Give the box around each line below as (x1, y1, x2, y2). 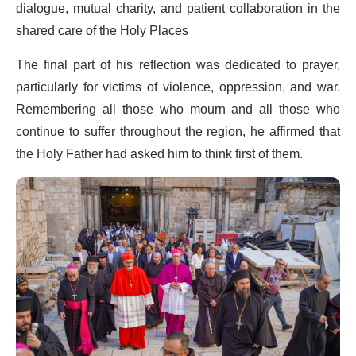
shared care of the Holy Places (16, 17, 188, 44)
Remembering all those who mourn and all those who (16, 95, 340, 123)
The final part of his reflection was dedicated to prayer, (16, 51, 340, 79)
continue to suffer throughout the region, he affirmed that (16, 118, 340, 145)
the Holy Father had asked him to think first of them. (16, 140, 303, 168)
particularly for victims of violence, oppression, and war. (16, 73, 340, 101)
